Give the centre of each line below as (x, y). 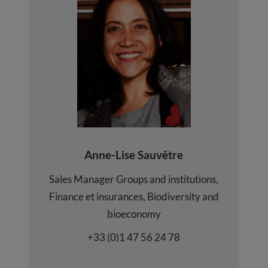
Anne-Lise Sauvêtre (134, 155)
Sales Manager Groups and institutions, (134, 179)
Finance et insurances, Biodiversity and (134, 197)
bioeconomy (134, 214)
